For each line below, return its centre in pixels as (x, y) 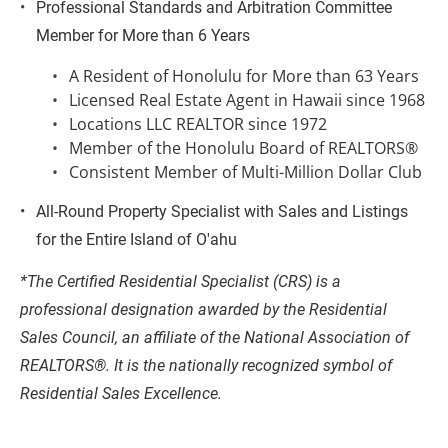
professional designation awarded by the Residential (205, 309)
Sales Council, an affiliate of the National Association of (216, 337)
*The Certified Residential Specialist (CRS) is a (182, 281)
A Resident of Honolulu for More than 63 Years (244, 76)
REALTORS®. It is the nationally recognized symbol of (208, 365)
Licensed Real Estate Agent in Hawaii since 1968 (247, 100)
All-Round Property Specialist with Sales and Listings (224, 211)
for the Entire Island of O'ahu (137, 239)
